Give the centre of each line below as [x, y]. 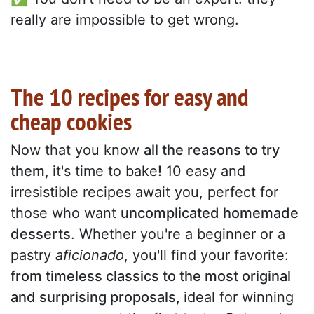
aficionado [90, 255]
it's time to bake [105, 171]
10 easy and [204, 171]
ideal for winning [239, 298]
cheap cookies [71, 122]
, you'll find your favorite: [206, 255]
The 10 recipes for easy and [130, 97]
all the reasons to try [212, 150]
